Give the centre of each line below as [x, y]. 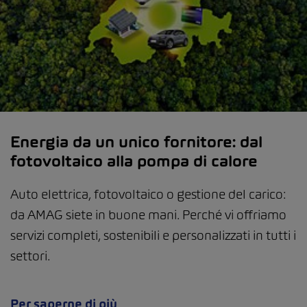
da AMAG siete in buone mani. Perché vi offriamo [148, 215]
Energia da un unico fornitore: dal [136, 142]
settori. [30, 256]
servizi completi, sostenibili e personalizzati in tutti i [153, 236]
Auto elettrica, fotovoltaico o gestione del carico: [148, 195]
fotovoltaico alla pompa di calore [134, 161]
